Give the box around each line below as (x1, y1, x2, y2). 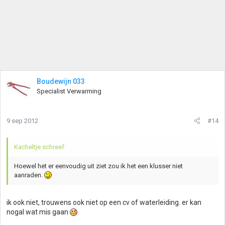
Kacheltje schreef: (14, 143, 66, 151)
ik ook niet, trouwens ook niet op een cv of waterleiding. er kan (7, 198, 201, 206)
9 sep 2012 (7, 117, 38, 125)
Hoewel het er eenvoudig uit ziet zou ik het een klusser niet (14, 162, 183, 170)
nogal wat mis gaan (7, 208, 70, 216)
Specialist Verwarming (37, 87, 101, 95)
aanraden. (14, 171, 44, 179)
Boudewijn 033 (37, 77, 85, 85)
